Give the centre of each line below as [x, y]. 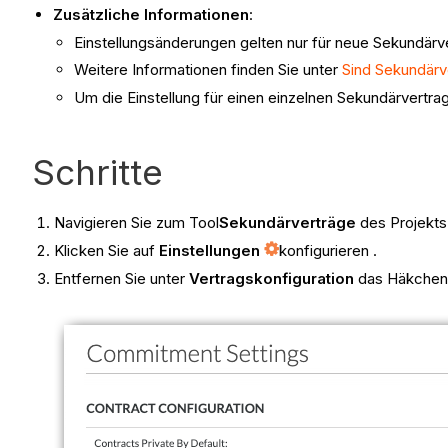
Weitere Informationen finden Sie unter [208, 70]
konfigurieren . [328, 250]
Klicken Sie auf [107, 250]
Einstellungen [210, 250]
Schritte [97, 172]
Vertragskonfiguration [272, 278]
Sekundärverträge [288, 223]
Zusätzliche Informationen [151, 14]
